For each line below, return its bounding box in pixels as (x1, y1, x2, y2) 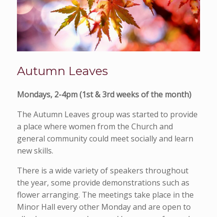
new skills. (17, 145, 53, 156)
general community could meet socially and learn (17, 133, 193, 144)
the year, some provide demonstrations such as (17, 177, 189, 188)
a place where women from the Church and (17, 121, 173, 132)
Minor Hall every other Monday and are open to (17, 201, 191, 213)
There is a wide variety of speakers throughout (17, 165, 188, 176)
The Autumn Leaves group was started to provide (17, 109, 198, 120)
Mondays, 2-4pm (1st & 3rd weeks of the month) (17, 89, 191, 100)
